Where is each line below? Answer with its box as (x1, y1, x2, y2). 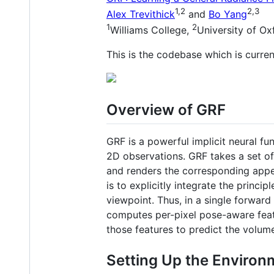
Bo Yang (209, 7, 247, 20)
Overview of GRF (106, 101, 226, 119)
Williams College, (110, 24, 192, 37)
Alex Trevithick (106, 7, 175, 20)
